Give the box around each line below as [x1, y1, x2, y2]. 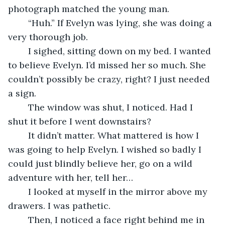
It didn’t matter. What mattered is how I [18, 129, 28, 141]
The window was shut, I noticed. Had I [18, 101, 28, 113]
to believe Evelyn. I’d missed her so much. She [8, 59, 208, 71]
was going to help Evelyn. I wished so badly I [8, 143, 204, 155]
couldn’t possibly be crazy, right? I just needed [8, 73, 212, 85]
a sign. [8, 87, 39, 99]
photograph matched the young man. [8, 3, 172, 15]
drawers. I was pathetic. [8, 199, 110, 211]
